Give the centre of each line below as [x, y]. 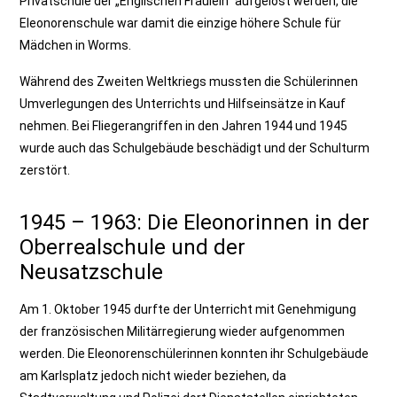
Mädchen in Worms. [76, 45]
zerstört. [45, 170]
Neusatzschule [92, 272]
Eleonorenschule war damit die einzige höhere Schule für [181, 23]
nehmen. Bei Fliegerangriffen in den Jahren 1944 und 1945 [184, 126]
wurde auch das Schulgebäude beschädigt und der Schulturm [195, 148]
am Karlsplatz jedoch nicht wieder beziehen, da [153, 376]
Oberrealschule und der [133, 247]
